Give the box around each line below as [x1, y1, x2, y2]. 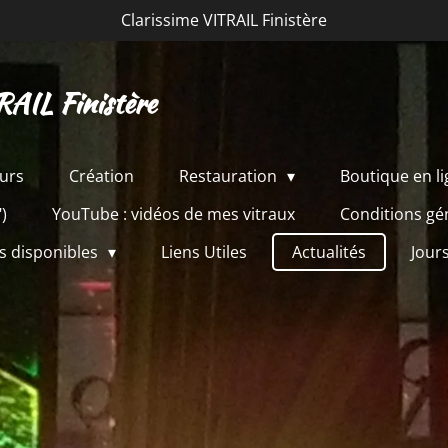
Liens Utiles [161, 241, 248, 263]
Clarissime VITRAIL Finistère [121, 9, 327, 31]
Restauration [179, 165, 281, 187]
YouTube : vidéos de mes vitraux [52, 203, 296, 225]
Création [69, 165, 134, 187]
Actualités [292, 241, 367, 263]
